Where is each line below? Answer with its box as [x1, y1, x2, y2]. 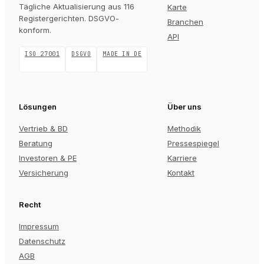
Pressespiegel [167, 138, 219, 148]
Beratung [19, 138, 52, 148]
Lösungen [19, 102, 57, 111]
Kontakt [167, 168, 194, 177]
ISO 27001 [25, 50, 60, 58]
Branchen [167, 17, 203, 27]
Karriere [167, 153, 197, 163]
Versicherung [19, 168, 68, 177]
